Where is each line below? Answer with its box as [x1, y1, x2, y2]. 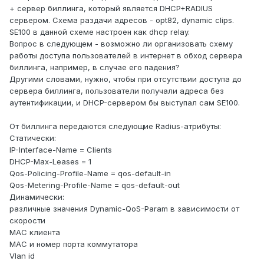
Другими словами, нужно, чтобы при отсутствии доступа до [9, 74, 242, 84]
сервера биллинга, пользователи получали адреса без [9, 86, 224, 96]
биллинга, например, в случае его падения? [9, 62, 180, 72]
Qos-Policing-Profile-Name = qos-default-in [9, 169, 171, 179]
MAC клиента [9, 227, 60, 237]
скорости [9, 216, 45, 226]
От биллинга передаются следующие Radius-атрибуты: [9, 121, 221, 131]
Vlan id [9, 251, 35, 261]
